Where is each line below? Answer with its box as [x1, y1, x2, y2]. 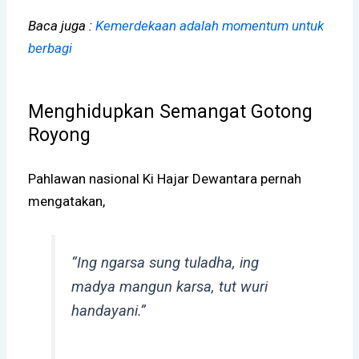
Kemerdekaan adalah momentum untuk [95, 18, 325, 34]
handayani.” [71, 301, 146, 320]
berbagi [28, 40, 73, 57]
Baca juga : [28, 18, 96, 34]
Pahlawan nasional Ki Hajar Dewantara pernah [28, 170, 302, 187]
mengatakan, [28, 192, 106, 209]
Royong [28, 123, 91, 146]
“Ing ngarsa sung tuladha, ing [71, 253, 259, 272]
